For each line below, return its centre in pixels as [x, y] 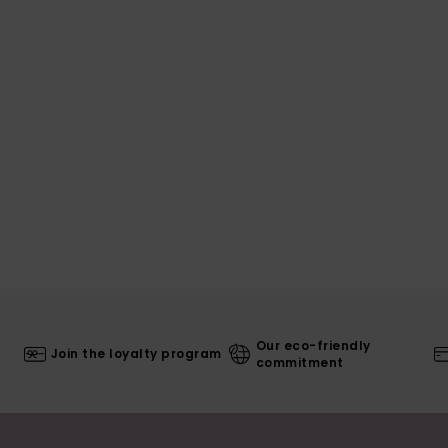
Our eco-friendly [313, 345]
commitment [299, 362]
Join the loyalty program [136, 354]
